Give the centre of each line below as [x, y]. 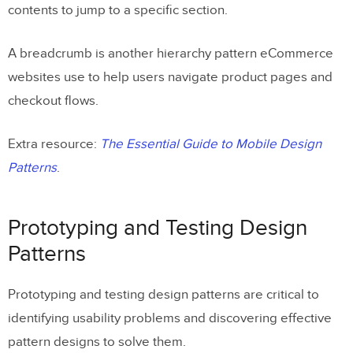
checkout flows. [53, 100]
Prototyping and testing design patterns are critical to [163, 294]
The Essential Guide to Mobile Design [211, 144]
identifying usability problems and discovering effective [170, 318]
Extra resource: [54, 144]
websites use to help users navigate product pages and [170, 77]
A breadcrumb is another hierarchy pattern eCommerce [171, 53]
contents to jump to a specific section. [118, 10]
